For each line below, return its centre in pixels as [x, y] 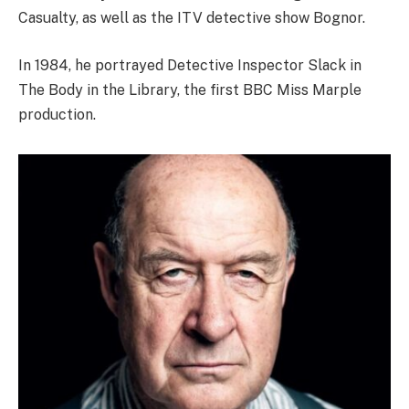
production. [57, 114]
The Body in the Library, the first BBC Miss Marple [190, 89]
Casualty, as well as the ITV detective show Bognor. [192, 18]
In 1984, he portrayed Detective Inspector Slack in [190, 65]
